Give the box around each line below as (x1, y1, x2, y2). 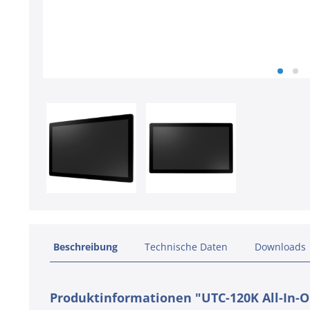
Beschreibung (53, 240, 118, 254)
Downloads (255, 240, 306, 254)
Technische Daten (145, 240, 228, 254)
